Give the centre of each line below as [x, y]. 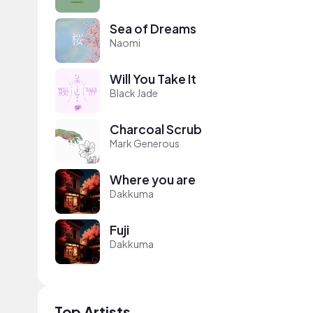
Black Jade [134, 93]
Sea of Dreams [153, 28]
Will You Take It [153, 79]
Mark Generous [145, 143]
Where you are [153, 179]
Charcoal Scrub [156, 129]
